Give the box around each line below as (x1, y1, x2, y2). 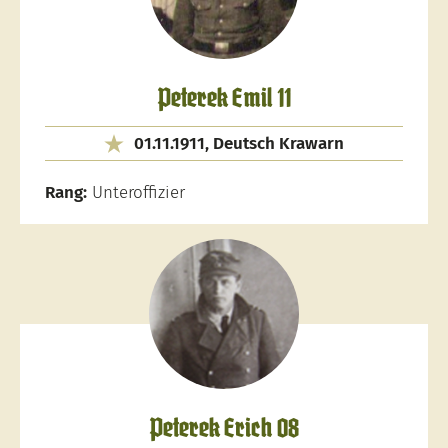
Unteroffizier (87, 182, 185, 203)
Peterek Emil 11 (157, 87, 291, 112)
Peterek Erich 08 (149, 417, 299, 442)
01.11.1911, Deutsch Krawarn (134, 133, 344, 154)
